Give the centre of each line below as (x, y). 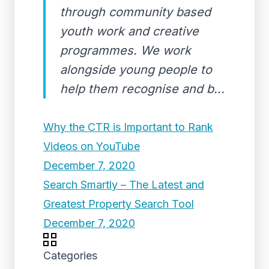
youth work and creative (129, 31)
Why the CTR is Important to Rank (128, 127)
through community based (135, 12)
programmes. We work (125, 50)
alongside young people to (136, 70)
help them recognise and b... (142, 89)
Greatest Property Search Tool (119, 204)
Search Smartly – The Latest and (124, 185)
